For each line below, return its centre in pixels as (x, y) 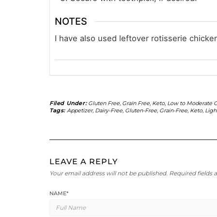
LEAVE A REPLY (84, 161)
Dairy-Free (108, 110)
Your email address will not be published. (108, 173)
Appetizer (79, 110)
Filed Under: (69, 103)
